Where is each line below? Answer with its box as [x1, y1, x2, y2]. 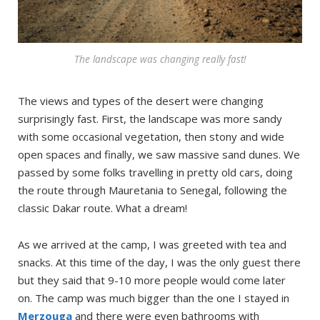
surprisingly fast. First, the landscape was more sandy [18, 111, 282, 126]
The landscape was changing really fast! [74, 52, 246, 66]
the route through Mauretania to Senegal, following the [18, 183, 287, 198]
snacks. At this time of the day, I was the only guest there [18, 255, 301, 270]
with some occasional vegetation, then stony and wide [18, 129, 284, 144]
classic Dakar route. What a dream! [18, 201, 187, 216]
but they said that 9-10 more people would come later [18, 273, 286, 288]
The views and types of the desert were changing [18, 94, 264, 109]
